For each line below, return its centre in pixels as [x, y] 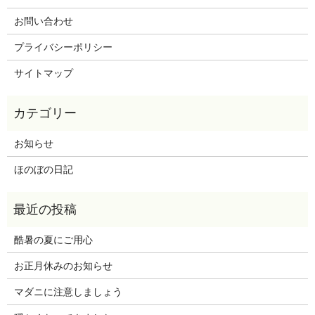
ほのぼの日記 [43, 170]
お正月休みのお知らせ [63, 266]
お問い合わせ [43, 21]
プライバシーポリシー [63, 47]
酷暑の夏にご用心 [53, 240]
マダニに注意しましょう [68, 292]
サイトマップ [43, 73]
